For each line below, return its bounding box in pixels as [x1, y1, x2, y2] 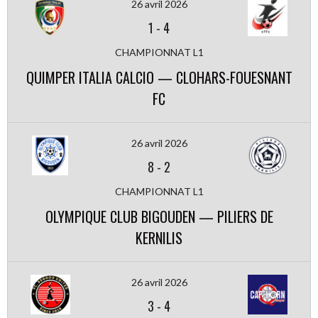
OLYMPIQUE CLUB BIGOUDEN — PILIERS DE [45, 206, 273, 227]
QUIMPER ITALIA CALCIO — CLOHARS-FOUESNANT [26, 67, 292, 88]
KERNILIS [136, 227, 182, 248]
